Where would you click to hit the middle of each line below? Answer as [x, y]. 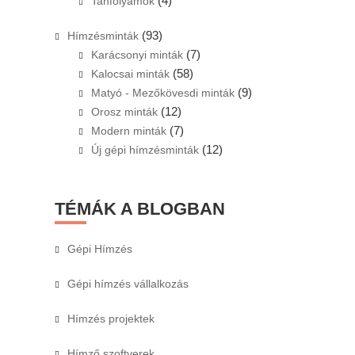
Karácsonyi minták [137, 54]
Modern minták [128, 130]
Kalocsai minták [130, 73]
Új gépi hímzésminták [145, 149]
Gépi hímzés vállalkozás [128, 283]
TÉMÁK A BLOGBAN [139, 208]
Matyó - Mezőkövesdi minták [162, 92]
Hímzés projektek [111, 318]
